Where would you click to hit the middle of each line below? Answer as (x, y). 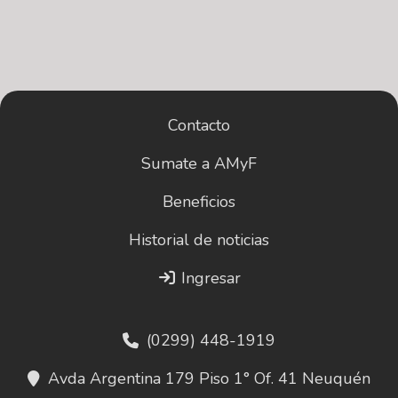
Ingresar (209, 279)
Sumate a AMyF (199, 164)
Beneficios (199, 202)
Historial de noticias (199, 240)
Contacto (199, 126)
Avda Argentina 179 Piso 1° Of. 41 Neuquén (209, 379)
